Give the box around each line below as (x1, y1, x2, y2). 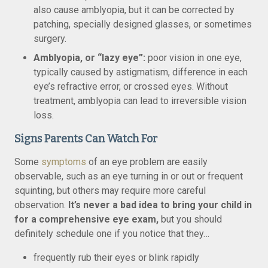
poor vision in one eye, (145, 52, 242, 63)
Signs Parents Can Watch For (14, 132, 157, 145)
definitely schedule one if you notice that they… (14, 228, 209, 239)
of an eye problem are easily (86, 156, 208, 167)
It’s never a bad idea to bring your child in (68, 199, 252, 211)
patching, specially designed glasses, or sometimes (33, 19, 252, 30)
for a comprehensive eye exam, (14, 214, 159, 225)
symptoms (41, 156, 86, 167)
